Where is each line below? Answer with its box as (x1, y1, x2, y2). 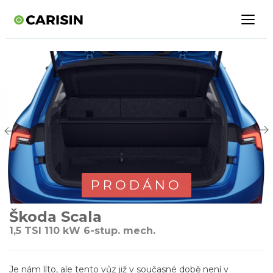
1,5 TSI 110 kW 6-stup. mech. (9, 225, 155, 237)
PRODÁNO (91, 177, 182, 193)
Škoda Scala (9, 208, 102, 226)
